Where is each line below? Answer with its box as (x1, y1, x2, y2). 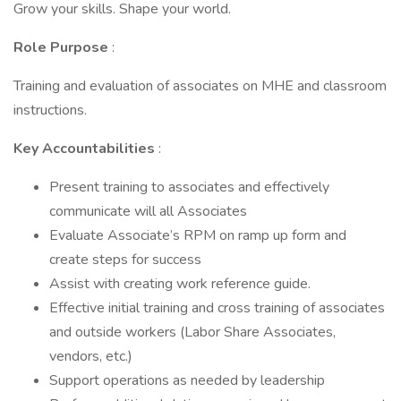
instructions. (13, 100, 87, 120)
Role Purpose (13, 38, 112, 57)
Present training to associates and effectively (49, 177, 329, 197)
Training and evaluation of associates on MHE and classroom (13, 76, 387, 96)
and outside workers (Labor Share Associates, (49, 322, 336, 342)
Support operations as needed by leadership (49, 371, 325, 390)
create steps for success (49, 250, 201, 269)
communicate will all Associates (49, 201, 247, 221)
